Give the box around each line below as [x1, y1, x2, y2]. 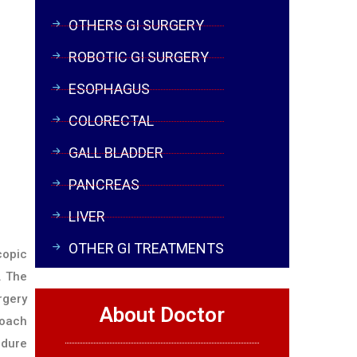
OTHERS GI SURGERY [69, 17, 205, 33]
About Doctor [100, 303, 226, 327]
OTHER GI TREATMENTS [69, 240, 225, 257]
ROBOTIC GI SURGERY [69, 49, 210, 65]
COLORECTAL [69, 112, 155, 129]
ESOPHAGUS [69, 80, 151, 97]
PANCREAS [69, 176, 140, 193]
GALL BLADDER [69, 144, 164, 161]
